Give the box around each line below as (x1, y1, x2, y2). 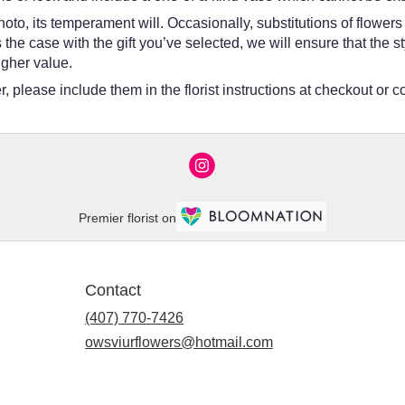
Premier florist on (79, 210, 176, 225)
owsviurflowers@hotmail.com (85, 334, 273, 351)
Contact (85, 281, 141, 300)
